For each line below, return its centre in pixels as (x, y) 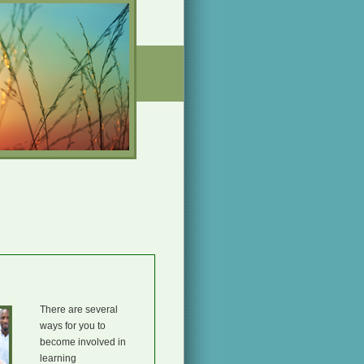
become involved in (83, 342)
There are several (79, 310)
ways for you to (73, 326)
